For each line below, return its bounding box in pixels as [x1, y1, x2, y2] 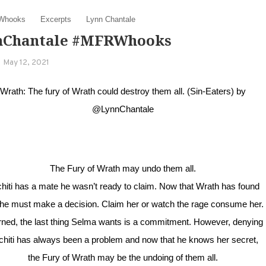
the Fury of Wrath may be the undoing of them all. [28, 252, 218, 263]
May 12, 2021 [3, 58, 49, 68]
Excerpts [40, 15, 71, 24]
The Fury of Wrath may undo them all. [50, 163, 197, 174]
